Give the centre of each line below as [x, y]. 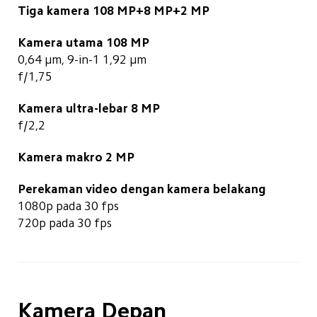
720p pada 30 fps [64, 223]
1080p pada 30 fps [68, 206]
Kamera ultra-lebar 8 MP [88, 108]
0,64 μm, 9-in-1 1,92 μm [82, 59]
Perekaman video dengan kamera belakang [142, 189]
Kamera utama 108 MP [83, 42]
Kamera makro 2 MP [76, 157]
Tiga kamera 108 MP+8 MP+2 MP [113, 10]
